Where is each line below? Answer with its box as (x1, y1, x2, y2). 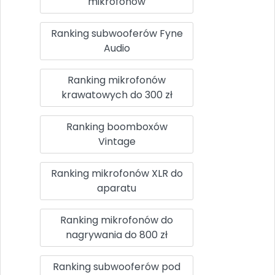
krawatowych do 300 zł (61, 87, 172, 102)
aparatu (97, 180, 136, 195)
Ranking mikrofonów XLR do (50, 166, 183, 180)
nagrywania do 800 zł (66, 227, 168, 242)
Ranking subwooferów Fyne (50, 26, 183, 41)
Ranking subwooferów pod (53, 259, 180, 274)
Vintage (98, 134, 136, 149)
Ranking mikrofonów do (60, 212, 173, 227)
